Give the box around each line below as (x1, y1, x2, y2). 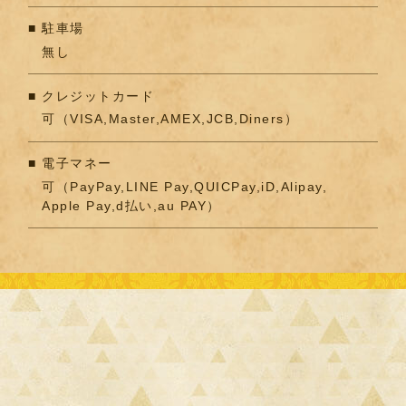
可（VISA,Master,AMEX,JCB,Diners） (42, 111, 299, 127)
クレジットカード (42, 88, 155, 103)
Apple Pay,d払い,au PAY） (42, 198, 221, 213)
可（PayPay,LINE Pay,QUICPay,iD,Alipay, (42, 179, 328, 194)
